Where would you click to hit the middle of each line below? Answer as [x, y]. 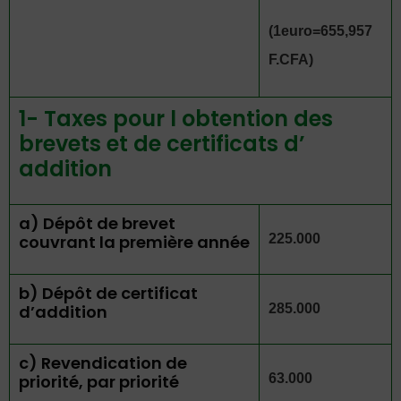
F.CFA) [291, 60]
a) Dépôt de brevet [97, 223]
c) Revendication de [103, 363]
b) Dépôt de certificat [108, 293]
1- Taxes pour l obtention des [176, 119]
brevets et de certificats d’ [162, 144]
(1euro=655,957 [320, 31]
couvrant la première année [134, 242]
